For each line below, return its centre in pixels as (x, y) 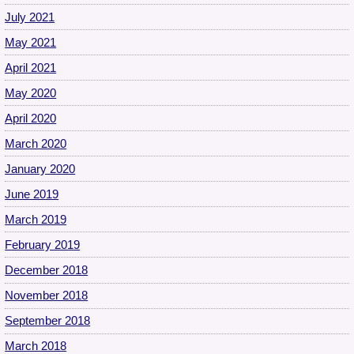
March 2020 (36, 143)
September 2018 (48, 321)
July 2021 (30, 17)
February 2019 (43, 245)
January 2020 (40, 169)
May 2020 (31, 93)
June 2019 (32, 194)
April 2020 (31, 118)
